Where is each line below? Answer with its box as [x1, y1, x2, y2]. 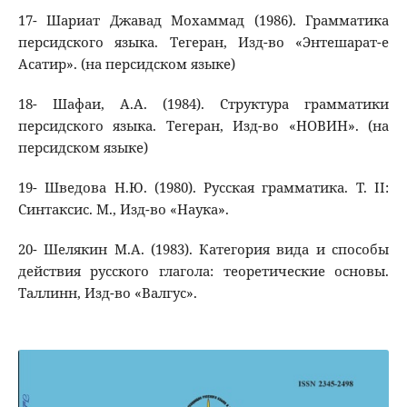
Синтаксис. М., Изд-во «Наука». [17, 200, 229, 220]
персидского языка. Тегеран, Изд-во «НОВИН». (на [17, 116, 390, 136]
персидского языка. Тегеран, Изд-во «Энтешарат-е [17, 33, 390, 53]
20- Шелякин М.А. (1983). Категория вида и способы [17, 240, 390, 260]
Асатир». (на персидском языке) [17, 55, 235, 74]
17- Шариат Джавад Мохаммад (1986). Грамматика [17, 11, 390, 31]
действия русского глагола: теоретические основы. [17, 262, 390, 282]
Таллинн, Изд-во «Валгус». [17, 283, 197, 303]
